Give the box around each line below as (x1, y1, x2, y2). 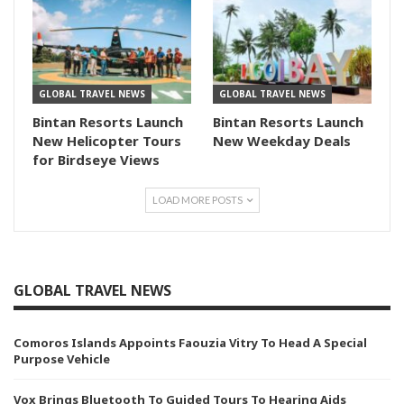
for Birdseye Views (32, 151, 160, 170)
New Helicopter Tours (32, 132, 181, 151)
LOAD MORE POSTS (151, 194, 244, 207)
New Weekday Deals (213, 132, 351, 151)
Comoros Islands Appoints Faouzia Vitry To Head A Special (14, 335, 367, 352)
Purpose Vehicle (14, 351, 110, 368)
